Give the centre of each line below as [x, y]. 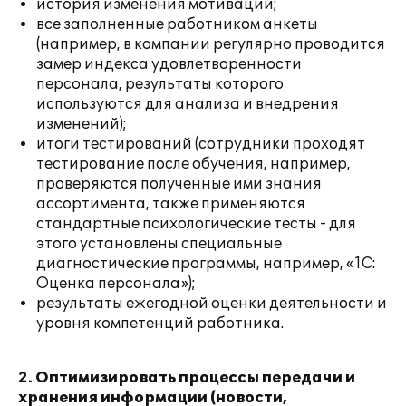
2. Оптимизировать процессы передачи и [187, 378]
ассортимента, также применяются [171, 204]
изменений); [82, 124]
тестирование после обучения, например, [193, 164]
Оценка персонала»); [116, 284]
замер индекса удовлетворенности [169, 64]
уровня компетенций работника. [160, 324]
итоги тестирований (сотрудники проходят [201, 144]
